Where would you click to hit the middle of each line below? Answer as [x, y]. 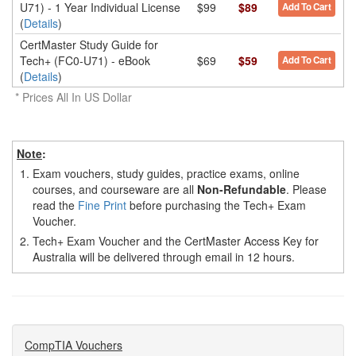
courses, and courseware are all [115, 189]
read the [55, 205]
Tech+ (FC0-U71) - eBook [85, 60]
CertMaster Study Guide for [89, 44]
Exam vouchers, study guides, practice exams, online [166, 173]
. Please [306, 189]
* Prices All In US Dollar [72, 97]
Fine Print [102, 205]
